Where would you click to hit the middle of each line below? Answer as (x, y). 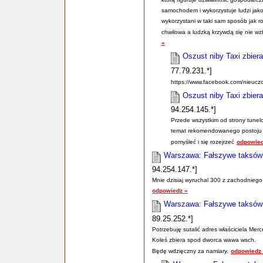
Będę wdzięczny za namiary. (190, 251)
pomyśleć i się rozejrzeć (203, 142)
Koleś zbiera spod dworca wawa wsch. (204, 240)
